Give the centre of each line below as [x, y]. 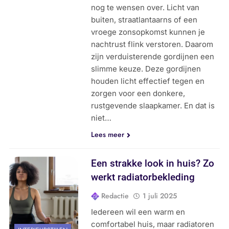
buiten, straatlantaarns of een [144, 20]
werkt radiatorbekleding [143, 177]
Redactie [115, 196]
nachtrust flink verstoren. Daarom [152, 44]
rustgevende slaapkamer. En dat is [153, 106]
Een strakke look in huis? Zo [153, 164]
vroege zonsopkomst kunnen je [148, 32]
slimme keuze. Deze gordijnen [146, 69]
